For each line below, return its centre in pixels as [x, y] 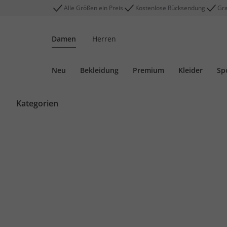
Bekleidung [99, 70]
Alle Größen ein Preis [93, 8]
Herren [104, 39]
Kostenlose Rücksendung [170, 8]
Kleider [191, 70]
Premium [148, 70]
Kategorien [37, 103]
